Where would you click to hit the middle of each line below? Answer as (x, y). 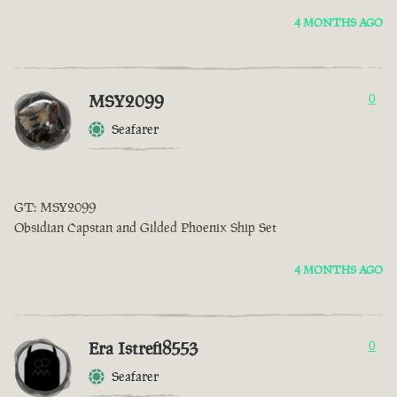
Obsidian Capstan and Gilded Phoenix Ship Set (145, 228)
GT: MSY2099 (55, 207)
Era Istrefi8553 (143, 349)
